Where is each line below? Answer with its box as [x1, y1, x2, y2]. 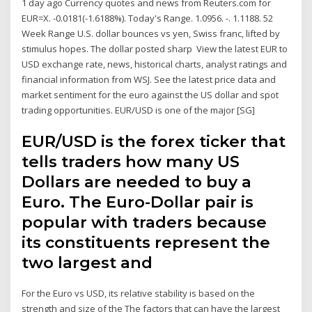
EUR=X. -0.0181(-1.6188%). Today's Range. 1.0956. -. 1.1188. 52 [22, 11, 274, 24]
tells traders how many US [22, 152, 240, 172]
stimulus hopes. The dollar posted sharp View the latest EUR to [22, 42, 288, 55]
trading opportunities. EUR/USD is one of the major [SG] [22, 103, 256, 116]
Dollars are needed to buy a [22, 172, 252, 192]
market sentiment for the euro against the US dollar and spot [22, 88, 279, 101]
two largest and [22, 253, 153, 273]
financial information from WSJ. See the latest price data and [22, 72, 276, 86]
